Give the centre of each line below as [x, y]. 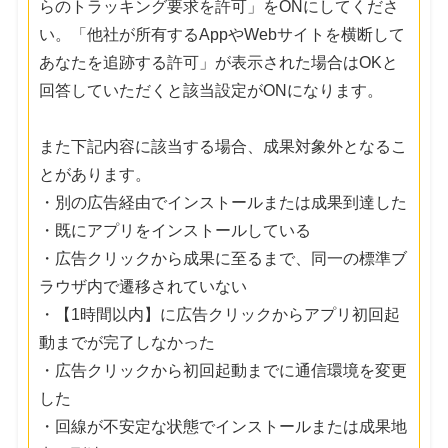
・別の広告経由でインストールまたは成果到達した [223, 202]
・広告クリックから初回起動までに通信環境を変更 [223, 370]
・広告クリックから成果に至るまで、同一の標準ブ [223, 258]
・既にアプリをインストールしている [175, 230]
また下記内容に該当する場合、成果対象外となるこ [223, 146]
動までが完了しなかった [127, 342]
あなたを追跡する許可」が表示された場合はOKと [219, 62]
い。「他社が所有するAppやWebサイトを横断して [222, 34]
